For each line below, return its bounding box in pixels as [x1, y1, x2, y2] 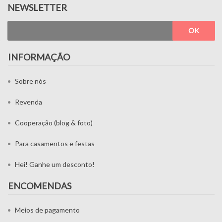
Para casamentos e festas [15, 139, 95, 148]
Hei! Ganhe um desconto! [15, 160, 95, 168]
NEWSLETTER [7, 1, 67, 13]
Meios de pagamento [15, 205, 80, 214]
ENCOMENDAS [8, 180, 71, 191]
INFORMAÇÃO [8, 51, 70, 62]
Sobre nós [15, 76, 46, 85]
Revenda [15, 97, 42, 106]
